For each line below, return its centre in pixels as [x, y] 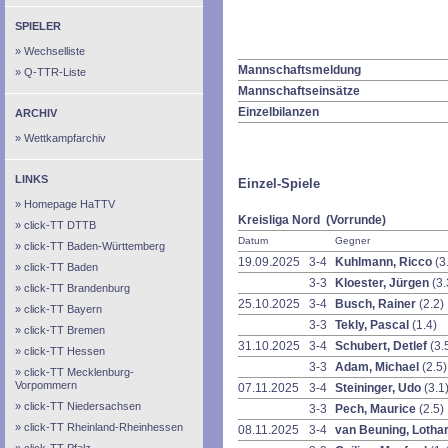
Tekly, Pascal [373, 325]
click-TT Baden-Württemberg [94, 246]
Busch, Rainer [377, 304]
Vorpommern [46, 385]
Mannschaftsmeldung [299, 70]
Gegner [352, 240]
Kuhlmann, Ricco [385, 262]
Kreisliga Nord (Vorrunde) [312, 220]
